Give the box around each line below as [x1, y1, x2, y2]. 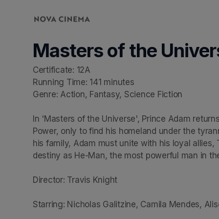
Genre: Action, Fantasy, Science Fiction [33, 89, 183, 99]
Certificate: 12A [33, 65, 90, 75]
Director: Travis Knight [33, 175, 118, 185]
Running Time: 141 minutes [33, 77, 134, 87]
